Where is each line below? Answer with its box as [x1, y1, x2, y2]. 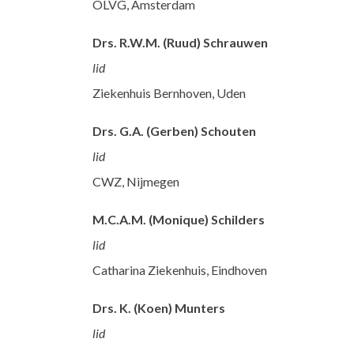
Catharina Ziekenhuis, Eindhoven [92, 262, 267, 278]
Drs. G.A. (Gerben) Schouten [92, 123, 256, 139]
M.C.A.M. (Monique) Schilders [92, 212, 265, 228]
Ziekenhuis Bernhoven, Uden [92, 85, 246, 101]
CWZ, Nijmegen [92, 174, 179, 190]
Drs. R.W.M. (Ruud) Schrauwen [92, 35, 268, 51]
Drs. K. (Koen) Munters [92, 300, 225, 316]
